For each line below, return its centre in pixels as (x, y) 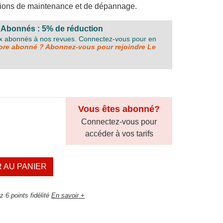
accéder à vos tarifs (119, 134)
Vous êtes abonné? (119, 109)
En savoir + (68, 195)
